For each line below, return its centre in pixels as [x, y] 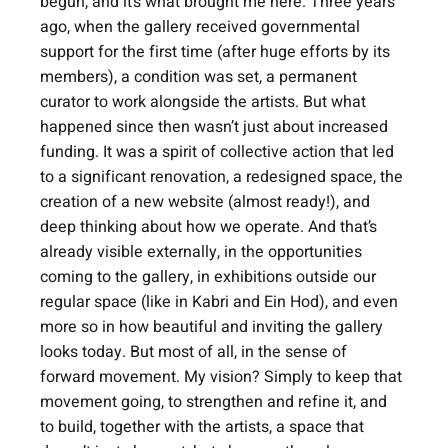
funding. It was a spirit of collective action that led [219, 152]
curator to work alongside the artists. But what [205, 102]
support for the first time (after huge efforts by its [217, 52]
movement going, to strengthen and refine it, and [216, 402]
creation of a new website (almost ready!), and [207, 202]
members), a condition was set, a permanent [201, 77]
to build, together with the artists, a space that [204, 427]
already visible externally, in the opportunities [203, 252]
